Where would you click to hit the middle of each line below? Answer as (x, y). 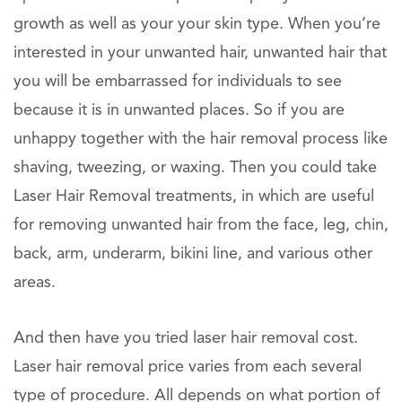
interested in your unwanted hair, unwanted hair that (200, 53)
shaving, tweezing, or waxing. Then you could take (195, 168)
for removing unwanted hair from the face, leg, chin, (201, 225)
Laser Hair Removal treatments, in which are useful (194, 197)
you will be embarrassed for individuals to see (178, 82)
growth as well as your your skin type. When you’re (197, 24)
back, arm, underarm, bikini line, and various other (193, 254)
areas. (35, 283)
